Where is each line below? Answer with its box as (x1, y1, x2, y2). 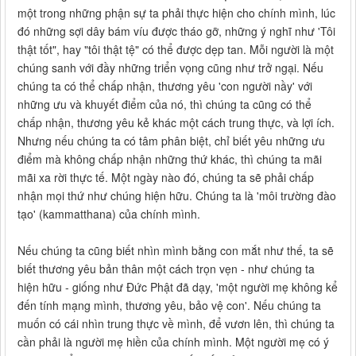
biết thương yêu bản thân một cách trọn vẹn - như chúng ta (17, 261, 315, 277)
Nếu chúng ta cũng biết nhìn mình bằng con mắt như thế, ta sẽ (17, 242, 334, 259)
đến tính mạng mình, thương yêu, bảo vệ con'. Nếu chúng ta (17, 297, 321, 314)
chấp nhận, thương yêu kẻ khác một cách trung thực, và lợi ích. (17, 114, 335, 131)
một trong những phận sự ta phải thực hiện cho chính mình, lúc (17, 5, 335, 21)
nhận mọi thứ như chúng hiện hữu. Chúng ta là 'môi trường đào (17, 188, 336, 204)
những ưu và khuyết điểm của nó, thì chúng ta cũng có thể (17, 96, 311, 113)
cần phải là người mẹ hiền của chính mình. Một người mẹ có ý (17, 334, 329, 350)
